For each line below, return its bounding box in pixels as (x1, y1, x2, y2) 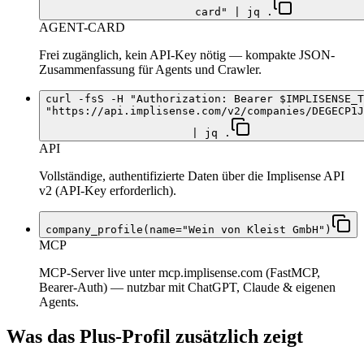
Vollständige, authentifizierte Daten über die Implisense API (39, 169, 344, 184)
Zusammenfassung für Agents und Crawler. (39, 63, 262, 77)
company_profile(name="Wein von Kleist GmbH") (45, 223, 331, 236)
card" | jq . (195, 6, 273, 19)
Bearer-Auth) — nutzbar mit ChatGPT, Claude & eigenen (39, 280, 336, 295)
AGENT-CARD (39, 20, 125, 35)
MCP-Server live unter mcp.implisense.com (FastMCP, (39, 266, 320, 280)
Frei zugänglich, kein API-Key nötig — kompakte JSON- (39, 48, 335, 63)
